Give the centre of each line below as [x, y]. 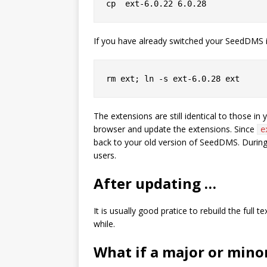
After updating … [155, 183]
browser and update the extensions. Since [175, 129]
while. [104, 224]
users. [105, 155]
